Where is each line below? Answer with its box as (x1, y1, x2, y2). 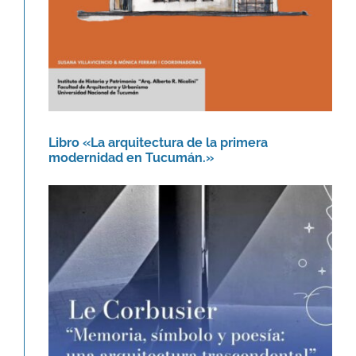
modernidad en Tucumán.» (48, 149, 214, 165)
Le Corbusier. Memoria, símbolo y (78, 329, 302, 346)
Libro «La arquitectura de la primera (48, 134, 268, 150)
